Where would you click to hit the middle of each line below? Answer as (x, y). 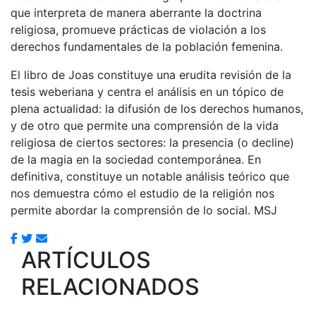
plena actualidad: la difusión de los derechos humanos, (157, 108)
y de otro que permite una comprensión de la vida (145, 125)
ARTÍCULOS (86, 260)
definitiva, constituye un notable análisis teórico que (150, 176)
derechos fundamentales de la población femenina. (147, 46)
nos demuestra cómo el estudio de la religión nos (142, 193)
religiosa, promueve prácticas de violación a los (138, 29)
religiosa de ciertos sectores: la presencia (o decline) (152, 142)
